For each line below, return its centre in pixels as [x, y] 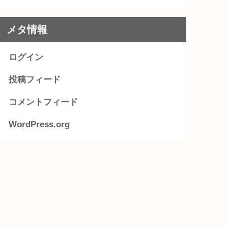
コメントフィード [44, 102]
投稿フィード [35, 79]
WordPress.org [39, 124]
